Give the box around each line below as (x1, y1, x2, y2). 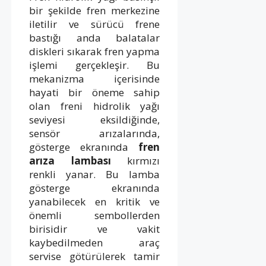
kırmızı (110, 153, 160, 167)
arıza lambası (29, 153, 111, 167)
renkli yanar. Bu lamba (29, 167, 160, 181)
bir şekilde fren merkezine (29, 3, 160, 17)
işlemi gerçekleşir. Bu (29, 58, 160, 72)
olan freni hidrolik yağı (29, 99, 160, 113)
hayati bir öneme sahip (29, 85, 160, 99)
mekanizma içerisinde (29, 71, 160, 85)
